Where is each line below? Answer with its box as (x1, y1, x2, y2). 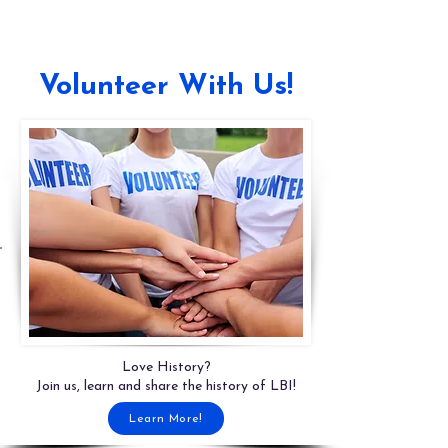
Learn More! (129, 412, 203, 425)
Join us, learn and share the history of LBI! (36, 379, 296, 394)
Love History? (121, 360, 211, 375)
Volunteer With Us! (39, 72, 293, 101)
